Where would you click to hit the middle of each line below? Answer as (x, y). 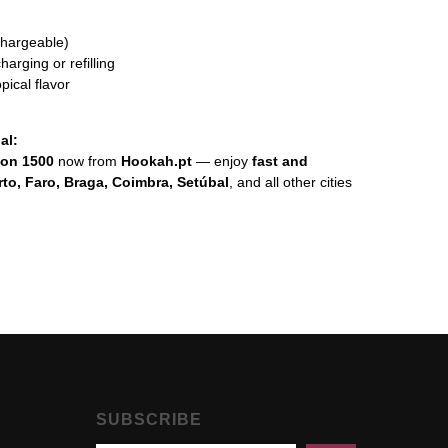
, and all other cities (290, 182)
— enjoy (222, 161)
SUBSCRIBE (149, 420)
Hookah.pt (156, 161)
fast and (280, 161)
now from (87, 161)
